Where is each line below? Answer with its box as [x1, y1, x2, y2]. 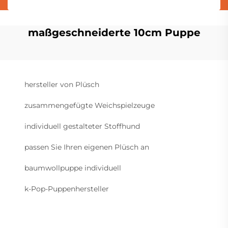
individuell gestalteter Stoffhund [24, 121, 140, 131]
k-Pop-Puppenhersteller [24, 184, 109, 193]
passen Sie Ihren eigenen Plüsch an [24, 142, 149, 152]
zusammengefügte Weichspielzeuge [24, 100, 155, 110]
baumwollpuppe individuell [24, 163, 121, 173]
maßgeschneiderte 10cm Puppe [27, 26, 201, 39]
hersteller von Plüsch [24, 79, 99, 89]
